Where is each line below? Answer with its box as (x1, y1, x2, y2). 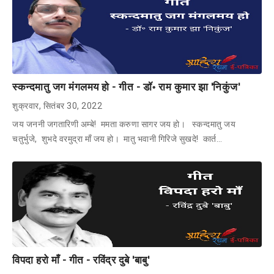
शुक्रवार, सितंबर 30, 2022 (12, 100, 102, 111)
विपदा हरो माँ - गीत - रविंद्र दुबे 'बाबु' (12, 253, 149, 266)
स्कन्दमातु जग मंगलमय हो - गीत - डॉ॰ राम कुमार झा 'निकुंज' (12, 80, 240, 93)
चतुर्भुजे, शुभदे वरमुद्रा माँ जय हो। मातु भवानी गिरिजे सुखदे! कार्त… (12, 133, 222, 144)
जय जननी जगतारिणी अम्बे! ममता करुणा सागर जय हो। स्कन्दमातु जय (12, 119, 235, 129)
